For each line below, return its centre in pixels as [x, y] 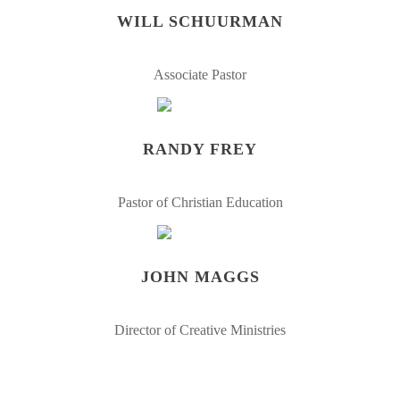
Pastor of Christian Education [200, 203]
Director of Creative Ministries [200, 330]
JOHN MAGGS [200, 277]
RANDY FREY [200, 150]
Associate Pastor [200, 75]
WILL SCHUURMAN [200, 22]
